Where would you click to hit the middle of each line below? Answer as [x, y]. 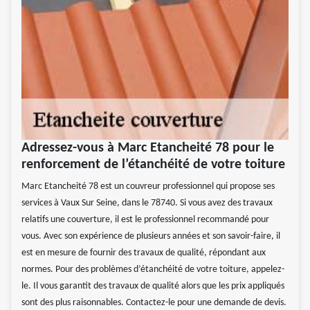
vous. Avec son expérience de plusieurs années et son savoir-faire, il [151, 237]
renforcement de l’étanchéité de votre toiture [153, 165]
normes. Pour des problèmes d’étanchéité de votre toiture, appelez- [153, 270]
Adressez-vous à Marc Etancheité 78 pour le [148, 148]
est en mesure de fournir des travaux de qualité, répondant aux [144, 253]
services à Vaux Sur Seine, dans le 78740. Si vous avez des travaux [147, 203]
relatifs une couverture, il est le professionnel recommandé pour [145, 220]
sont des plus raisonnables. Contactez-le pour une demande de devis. [154, 303]
